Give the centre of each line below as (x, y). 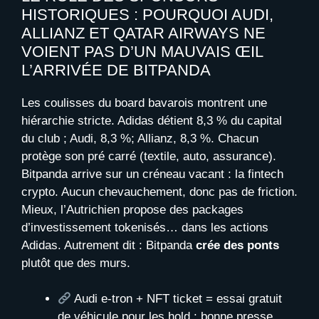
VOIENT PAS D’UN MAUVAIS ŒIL (142, 51)
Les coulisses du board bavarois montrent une (144, 103)
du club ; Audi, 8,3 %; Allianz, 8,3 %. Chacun (140, 138)
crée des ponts (237, 245)
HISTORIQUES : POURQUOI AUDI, (147, 14)
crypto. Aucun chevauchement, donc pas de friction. (159, 192)
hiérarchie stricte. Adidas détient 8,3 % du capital (152, 120)
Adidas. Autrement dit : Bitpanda (109, 245)
